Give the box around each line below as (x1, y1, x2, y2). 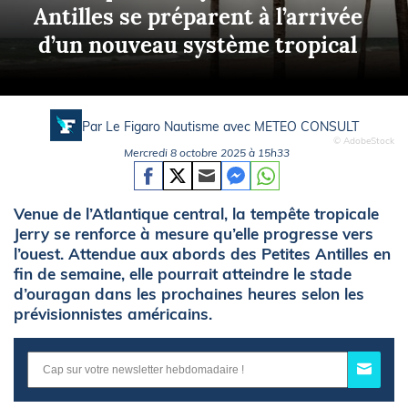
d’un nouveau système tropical (38, 30, 358, 59)
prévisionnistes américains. (14, 303, 212, 323)
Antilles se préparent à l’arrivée (33, 2, 362, 31)
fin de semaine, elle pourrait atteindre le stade (14, 263, 352, 283)
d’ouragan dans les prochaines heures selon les (14, 283, 364, 303)
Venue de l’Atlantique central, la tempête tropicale (14, 203, 379, 223)
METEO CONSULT (253, 118, 359, 136)
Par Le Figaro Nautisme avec (81, 118, 254, 136)
